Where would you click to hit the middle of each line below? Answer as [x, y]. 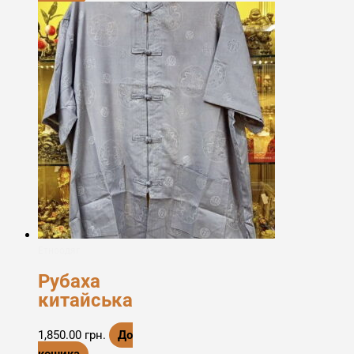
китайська [85, 301]
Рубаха [69, 282]
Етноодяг [59, 250]
